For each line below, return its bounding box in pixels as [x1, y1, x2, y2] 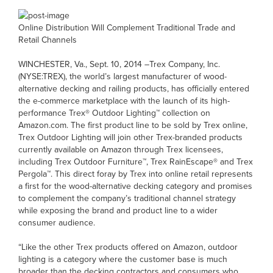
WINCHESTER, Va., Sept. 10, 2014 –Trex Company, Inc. [18, 57, 220, 70]
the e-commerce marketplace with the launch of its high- [18, 94, 230, 107]
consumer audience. [18, 216, 95, 229]
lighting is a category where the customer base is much [18, 252, 227, 265]
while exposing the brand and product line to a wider [18, 204, 218, 216]
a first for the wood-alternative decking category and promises [18, 179, 252, 192]
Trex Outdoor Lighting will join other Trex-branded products [18, 130, 243, 143]
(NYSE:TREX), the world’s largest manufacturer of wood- [18, 69, 227, 82]
